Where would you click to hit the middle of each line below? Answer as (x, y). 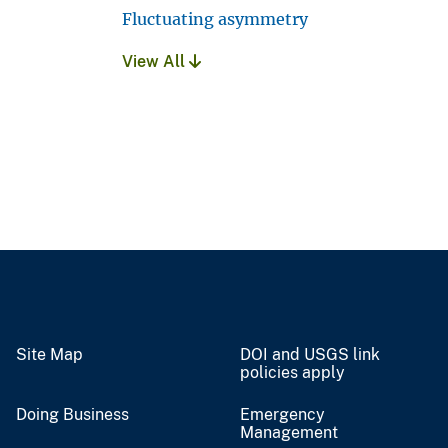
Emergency (282, 414)
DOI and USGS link (310, 354)
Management (289, 432)
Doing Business (72, 414)
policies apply (292, 372)
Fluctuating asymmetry (215, 18)
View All (155, 61)
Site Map (49, 354)
